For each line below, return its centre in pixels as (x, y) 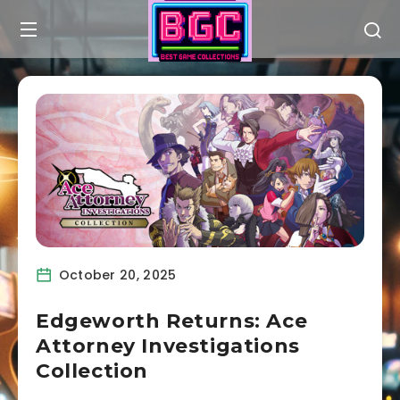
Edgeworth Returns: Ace (172, 321)
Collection (92, 371)
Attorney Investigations (168, 346)
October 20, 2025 (116, 275)
